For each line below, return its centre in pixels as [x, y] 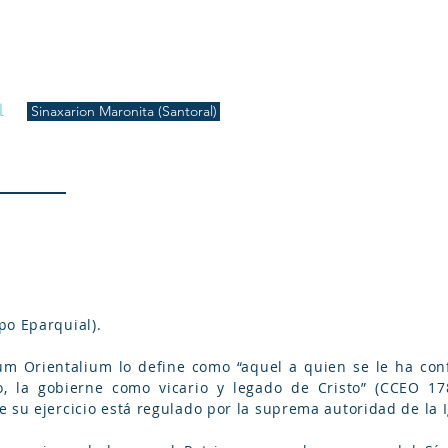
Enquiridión [319, 78]
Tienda [414, 78]
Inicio [62, 78]
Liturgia [140, 78]
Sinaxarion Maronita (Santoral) [123, 111]
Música [224, 78]
